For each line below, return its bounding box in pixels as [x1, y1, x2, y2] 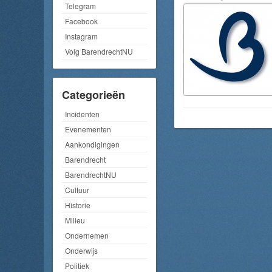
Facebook [65, 16, 98, 27]
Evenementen [65, 124, 111, 135]
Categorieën [62, 87, 125, 103]
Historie [65, 200, 90, 211]
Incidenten [65, 109, 100, 120]
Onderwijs [65, 245, 98, 256]
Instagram [65, 31, 98, 42]
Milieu [65, 215, 85, 226]
